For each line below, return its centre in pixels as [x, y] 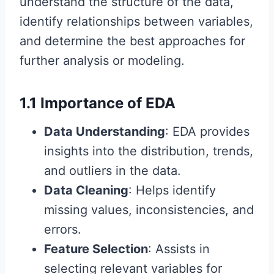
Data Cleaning [86, 190]
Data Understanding [105, 131]
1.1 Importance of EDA [98, 103]
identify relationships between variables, [136, 21]
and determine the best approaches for [132, 41]
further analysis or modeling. [102, 61]
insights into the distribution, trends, [149, 151]
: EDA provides [207, 131]
